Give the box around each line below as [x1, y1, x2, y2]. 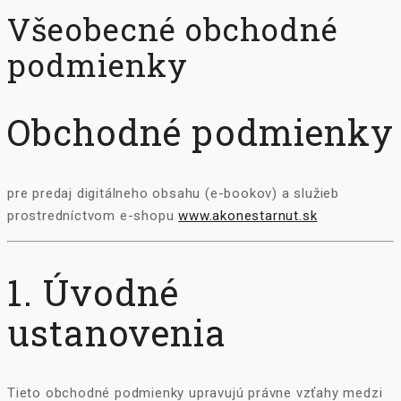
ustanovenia [7, 308, 226, 356]
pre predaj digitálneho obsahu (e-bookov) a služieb [7, 184, 339, 201]
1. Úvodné [7, 268, 179, 316]
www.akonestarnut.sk [178, 207, 318, 224]
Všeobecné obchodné [7, 8, 338, 50]
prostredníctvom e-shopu [7, 207, 179, 224]
